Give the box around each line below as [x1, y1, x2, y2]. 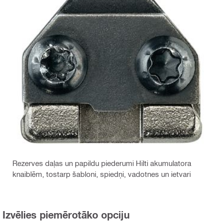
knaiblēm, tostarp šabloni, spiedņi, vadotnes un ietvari [12, 169, 191, 179]
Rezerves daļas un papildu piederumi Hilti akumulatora [12, 159, 191, 168]
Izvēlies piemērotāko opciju [2, 209, 130, 221]
